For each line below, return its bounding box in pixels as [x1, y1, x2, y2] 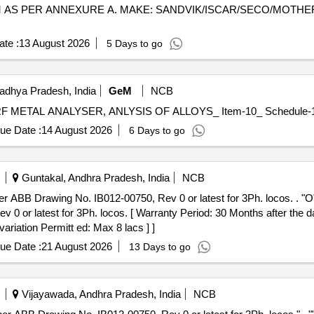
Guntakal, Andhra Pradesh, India [18, 172, 170, 184]
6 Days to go [128, 125, 185, 136]
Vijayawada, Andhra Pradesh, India [18, 288, 181, 300]
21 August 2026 [41, 240, 112, 252]
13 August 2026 [18, 37, 90, 49]
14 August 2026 [41, 124, 112, 136]
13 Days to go [128, 241, 191, 252]
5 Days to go [106, 38, 163, 49]
